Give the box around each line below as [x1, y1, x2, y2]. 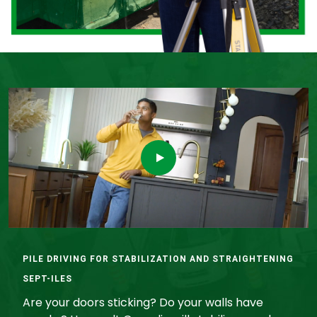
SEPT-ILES [23, 274, 72, 284]
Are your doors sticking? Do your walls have [23, 294, 263, 311]
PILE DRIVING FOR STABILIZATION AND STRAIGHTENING [23, 254, 294, 265]
